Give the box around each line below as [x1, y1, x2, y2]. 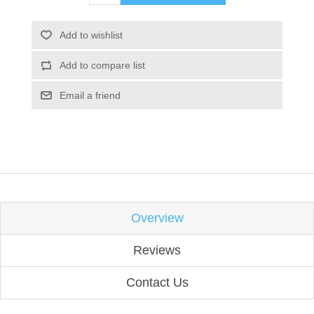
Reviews [133, 243, 181, 257]
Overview [130, 210, 184, 225]
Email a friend [59, 89, 121, 101]
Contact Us [125, 275, 189, 289]
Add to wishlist [59, 29, 123, 41]
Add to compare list [59, 59, 145, 71]
